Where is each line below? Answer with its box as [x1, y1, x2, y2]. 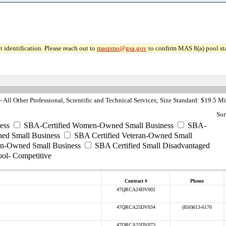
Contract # [124, 178, 147, 184]
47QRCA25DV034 [116, 204, 155, 210]
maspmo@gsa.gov [97, 44, 147, 52]
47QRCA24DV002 [116, 187, 155, 192]
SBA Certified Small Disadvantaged [93, 141, 210, 150]
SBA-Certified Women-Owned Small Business [22, 121, 174, 130]
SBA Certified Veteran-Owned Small [72, 131, 192, 140]
